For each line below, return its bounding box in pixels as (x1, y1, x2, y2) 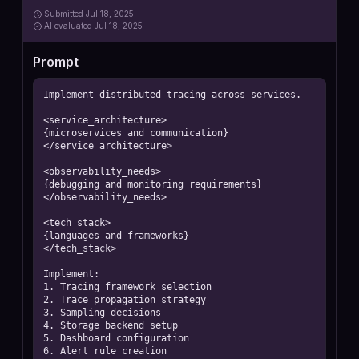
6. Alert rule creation (43, 345, 167, 357)
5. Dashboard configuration (43, 333, 189, 344)
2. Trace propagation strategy (43, 294, 206, 305)
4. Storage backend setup (43, 320, 178, 331)
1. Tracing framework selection (43, 281, 212, 292)
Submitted (44, 9, 86, 18)
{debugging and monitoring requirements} (43, 179, 262, 190)
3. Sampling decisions (43, 307, 161, 318)
